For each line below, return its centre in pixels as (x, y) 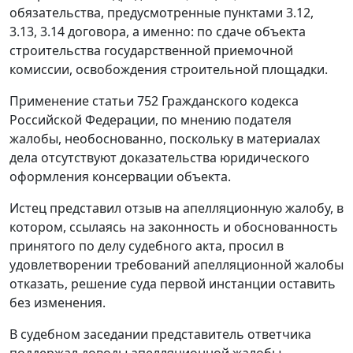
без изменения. (58, 303)
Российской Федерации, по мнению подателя (150, 120)
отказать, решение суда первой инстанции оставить (173, 284)
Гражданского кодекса (229, 101)
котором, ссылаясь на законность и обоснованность (174, 227)
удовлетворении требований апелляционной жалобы (176, 265)
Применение (51, 101)
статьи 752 (125, 101)
